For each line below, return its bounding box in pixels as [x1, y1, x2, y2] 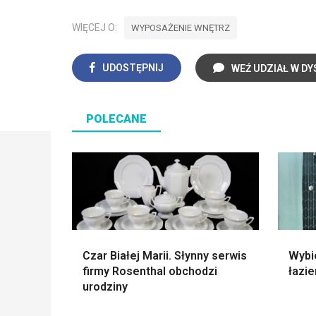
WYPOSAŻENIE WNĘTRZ [131, 23, 230, 33]
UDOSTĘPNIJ [102, 62, 164, 73]
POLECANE [86, 112, 147, 126]
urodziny [83, 280, 128, 293]
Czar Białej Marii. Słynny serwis [83, 249, 247, 262]
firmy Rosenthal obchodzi [83, 265, 217, 278]
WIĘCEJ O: [72, 22, 117, 33]
